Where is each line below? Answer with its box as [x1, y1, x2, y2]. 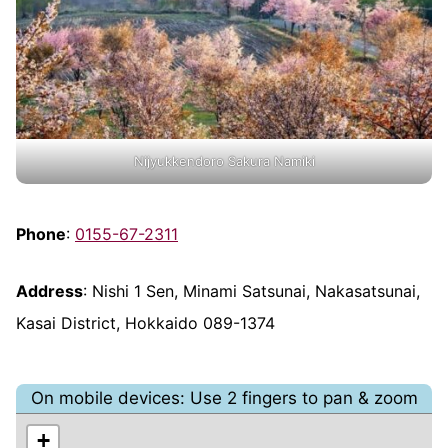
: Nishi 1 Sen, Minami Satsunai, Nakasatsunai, [83, 280, 420, 301]
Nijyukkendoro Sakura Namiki [133, 153, 315, 170]
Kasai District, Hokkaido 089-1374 [16, 312, 275, 333]
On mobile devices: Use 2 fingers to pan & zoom [30, 387, 418, 408]
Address [16, 280, 83, 301]
